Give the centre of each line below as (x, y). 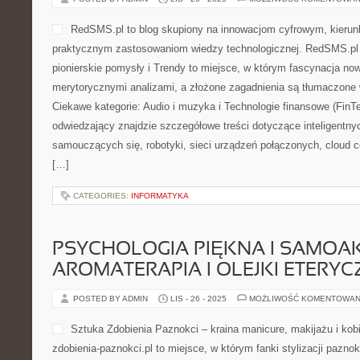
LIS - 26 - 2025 (198, 299)
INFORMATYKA (160, 196)
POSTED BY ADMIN (112, 299)
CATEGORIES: (102, 196)
